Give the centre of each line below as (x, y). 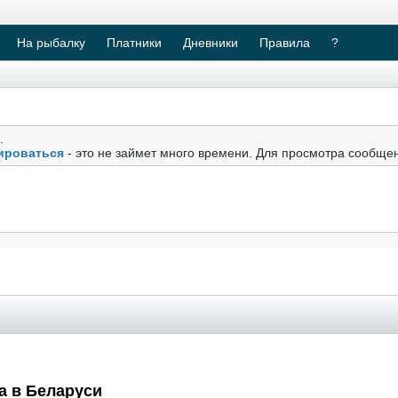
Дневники (211, 43)
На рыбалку (51, 43)
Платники (134, 43)
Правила (285, 43)
